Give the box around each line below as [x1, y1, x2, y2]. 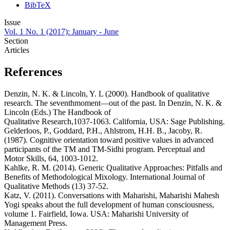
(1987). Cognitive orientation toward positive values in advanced [4, 136, 214, 145]
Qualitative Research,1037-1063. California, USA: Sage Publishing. [4, 117, 225, 126]
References [4, 65, 62, 79]
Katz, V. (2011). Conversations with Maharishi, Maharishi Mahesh [4, 191, 219, 200]
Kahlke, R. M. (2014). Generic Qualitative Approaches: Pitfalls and [4, 163, 222, 172]
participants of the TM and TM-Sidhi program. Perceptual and [4, 145, 205, 154]
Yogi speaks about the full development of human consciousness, [4, 200, 214, 209]
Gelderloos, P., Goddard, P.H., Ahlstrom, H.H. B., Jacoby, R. [4, 126, 202, 136]
